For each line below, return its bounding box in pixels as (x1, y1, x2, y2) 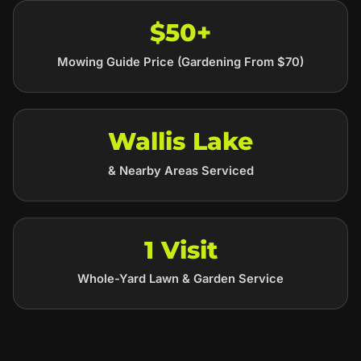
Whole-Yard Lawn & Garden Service (77, 272, 284, 287)
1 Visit (143, 234, 218, 265)
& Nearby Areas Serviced (107, 163, 254, 178)
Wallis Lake (108, 126, 253, 156)
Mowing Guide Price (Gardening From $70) (57, 54, 304, 69)
